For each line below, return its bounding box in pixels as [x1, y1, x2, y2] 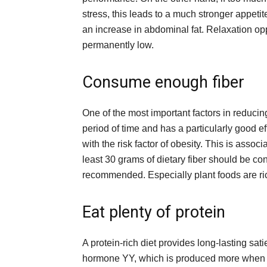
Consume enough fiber [82, 72, 244, 92]
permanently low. [82, 39, 154, 50]
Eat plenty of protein [82, 202, 225, 222]
